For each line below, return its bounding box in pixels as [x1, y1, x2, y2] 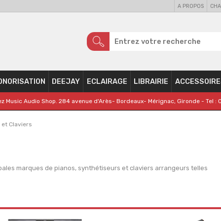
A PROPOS [178, 3, 204, 9]
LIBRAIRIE [134, 77, 168, 86]
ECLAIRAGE [86, 77, 127, 86]
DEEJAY [52, 77, 80, 86]
